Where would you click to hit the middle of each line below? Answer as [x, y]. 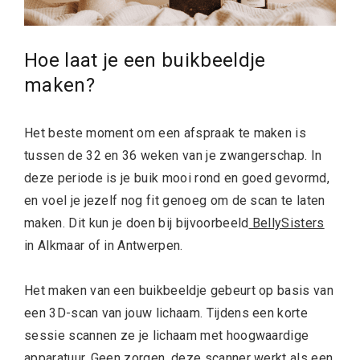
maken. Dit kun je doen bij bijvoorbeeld [137, 223]
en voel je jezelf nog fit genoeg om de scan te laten [175, 200]
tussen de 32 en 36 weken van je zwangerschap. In [173, 155]
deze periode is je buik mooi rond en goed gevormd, [177, 178]
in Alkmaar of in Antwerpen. [104, 245]
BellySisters [286, 223]
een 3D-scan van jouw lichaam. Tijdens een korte [166, 313]
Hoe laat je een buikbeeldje [145, 60]
